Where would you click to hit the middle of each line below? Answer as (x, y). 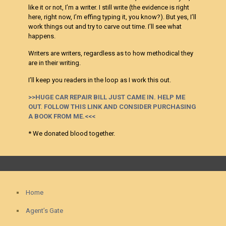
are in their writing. (55, 63)
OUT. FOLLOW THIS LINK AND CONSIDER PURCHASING (112, 107)
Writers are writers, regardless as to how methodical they (111, 53)
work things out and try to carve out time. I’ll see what (105, 26)
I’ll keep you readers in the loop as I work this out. (100, 80)
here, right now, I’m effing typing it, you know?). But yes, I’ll (112, 17)
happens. (42, 36)
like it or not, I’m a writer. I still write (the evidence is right (109, 7)
